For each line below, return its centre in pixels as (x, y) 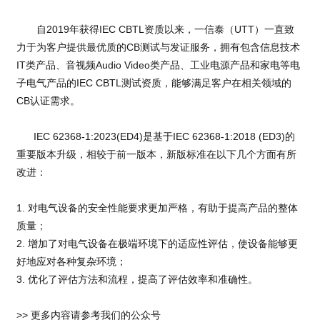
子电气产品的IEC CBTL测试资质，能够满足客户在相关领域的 (154, 83)
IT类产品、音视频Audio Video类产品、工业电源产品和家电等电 (158, 65)
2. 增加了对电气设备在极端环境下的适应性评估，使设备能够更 (157, 244)
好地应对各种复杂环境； (71, 262)
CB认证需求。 (48, 101)
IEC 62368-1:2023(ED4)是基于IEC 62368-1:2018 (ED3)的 (155, 137)
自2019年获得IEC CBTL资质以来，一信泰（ (125, 30)
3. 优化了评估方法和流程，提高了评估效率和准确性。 (137, 280)
